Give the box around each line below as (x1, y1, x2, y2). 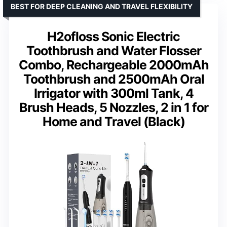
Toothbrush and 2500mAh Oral (23, 71, 204, 87)
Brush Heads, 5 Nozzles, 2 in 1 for (19, 100, 208, 116)
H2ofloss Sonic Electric (47, 29, 180, 45)
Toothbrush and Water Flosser (26, 43, 201, 59)
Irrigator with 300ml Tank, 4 (33, 86, 194, 101)
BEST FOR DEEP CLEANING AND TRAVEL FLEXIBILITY (11, 2, 193, 11)
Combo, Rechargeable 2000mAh (18, 57, 209, 73)
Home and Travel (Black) (42, 114, 185, 130)
